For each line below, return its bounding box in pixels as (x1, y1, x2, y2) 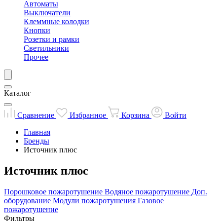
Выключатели (24, 8, 71, 17)
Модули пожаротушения (53, 196, 136, 205)
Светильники (24, 44, 69, 52)
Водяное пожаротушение (105, 187, 189, 196)
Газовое (138, 196, 164, 205)
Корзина (121, 111, 149, 119)
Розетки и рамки (24, 35, 79, 43)
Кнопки (24, 26, 50, 35)
